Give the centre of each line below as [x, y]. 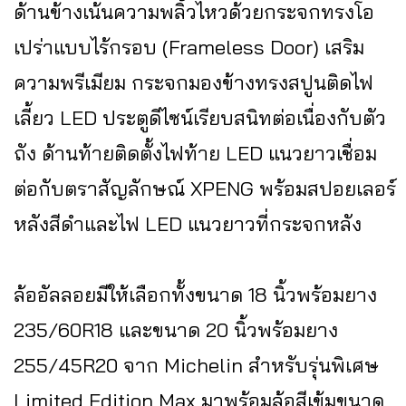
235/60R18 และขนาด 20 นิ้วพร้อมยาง [176, 330]
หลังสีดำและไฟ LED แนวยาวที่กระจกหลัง [188, 224]
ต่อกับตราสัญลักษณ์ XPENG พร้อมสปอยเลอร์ [205, 189]
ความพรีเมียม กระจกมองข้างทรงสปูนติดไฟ [193, 83]
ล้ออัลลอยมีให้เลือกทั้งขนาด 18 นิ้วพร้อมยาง [195, 295]
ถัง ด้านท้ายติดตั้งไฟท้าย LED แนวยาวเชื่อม [195, 154]
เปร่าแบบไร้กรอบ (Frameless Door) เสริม [189, 48]
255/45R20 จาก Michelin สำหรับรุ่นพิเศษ [196, 366]
